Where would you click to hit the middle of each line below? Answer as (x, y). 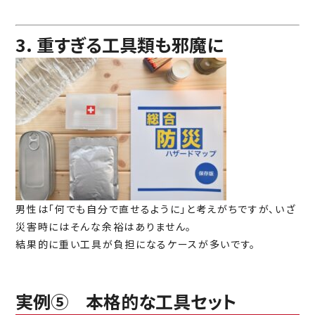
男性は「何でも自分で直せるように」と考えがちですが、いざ (156, 209)
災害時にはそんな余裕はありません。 (104, 227)
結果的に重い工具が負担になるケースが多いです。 (136, 244)
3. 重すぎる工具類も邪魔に (120, 45)
